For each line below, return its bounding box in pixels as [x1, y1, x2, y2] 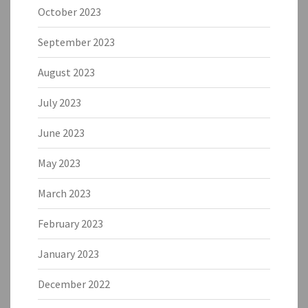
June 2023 [38, 125, 85, 140]
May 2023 [38, 155, 80, 170]
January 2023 [38, 246, 99, 261]
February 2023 [38, 216, 103, 230]
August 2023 [38, 65, 95, 79]
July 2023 [38, 95, 81, 109]
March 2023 [38, 186, 91, 200]
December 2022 [38, 276, 110, 291]
